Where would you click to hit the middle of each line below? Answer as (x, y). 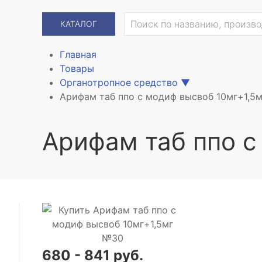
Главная (78, 54)
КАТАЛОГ (79, 24)
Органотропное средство (119, 82)
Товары (77, 68)
